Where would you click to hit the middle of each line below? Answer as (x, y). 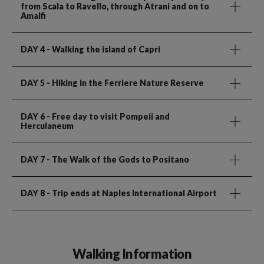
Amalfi (33, 16)
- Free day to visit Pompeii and (107, 117)
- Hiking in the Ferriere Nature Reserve (124, 83)
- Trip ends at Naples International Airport (131, 193)
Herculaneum (47, 126)
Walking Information (132, 254)
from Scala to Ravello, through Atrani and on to (115, 6)
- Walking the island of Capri (103, 49)
